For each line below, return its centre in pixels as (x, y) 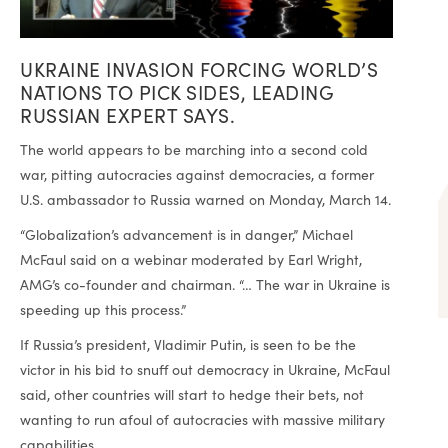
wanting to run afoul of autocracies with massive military (202, 419)
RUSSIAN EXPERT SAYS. (127, 114)
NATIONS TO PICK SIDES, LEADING (177, 91)
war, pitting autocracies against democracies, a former (197, 174)
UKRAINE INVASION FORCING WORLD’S (199, 68)
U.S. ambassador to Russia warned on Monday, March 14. (205, 199)
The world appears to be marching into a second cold (194, 149)
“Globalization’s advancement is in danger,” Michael (186, 234)
